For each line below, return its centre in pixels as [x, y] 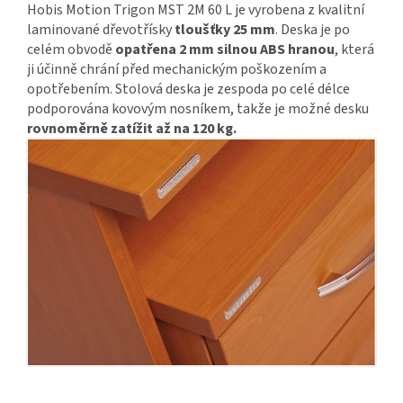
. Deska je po [313, 30]
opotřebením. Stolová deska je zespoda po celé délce [188, 90]
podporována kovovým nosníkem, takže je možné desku [198, 109]
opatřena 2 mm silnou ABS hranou [225, 50]
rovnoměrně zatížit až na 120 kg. [132, 129]
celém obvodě [71, 50]
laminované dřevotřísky [101, 30]
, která [354, 50]
